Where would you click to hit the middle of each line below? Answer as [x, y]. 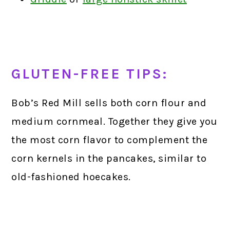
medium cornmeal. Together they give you [114, 121]
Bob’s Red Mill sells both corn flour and [109, 103]
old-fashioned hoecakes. [71, 177]
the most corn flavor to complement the [110, 140]
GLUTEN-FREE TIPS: [90, 74]
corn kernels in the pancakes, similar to [109, 158]
